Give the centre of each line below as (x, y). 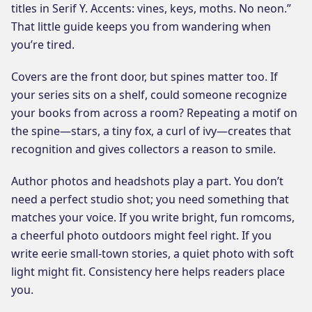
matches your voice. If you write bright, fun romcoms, (153, 217)
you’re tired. (43, 44)
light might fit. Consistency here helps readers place (148, 271)
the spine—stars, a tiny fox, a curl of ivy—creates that (151, 131)
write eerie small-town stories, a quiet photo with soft (153, 253)
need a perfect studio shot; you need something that (150, 199)
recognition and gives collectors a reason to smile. (143, 149)
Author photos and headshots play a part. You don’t (147, 181)
